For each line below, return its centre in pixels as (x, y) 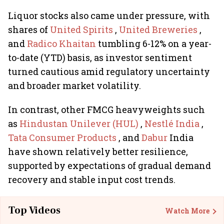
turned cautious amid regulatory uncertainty (109, 71)
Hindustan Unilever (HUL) (80, 123)
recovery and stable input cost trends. (92, 179)
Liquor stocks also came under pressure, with (109, 15)
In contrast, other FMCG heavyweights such (106, 109)
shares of (29, 29)
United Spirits (82, 29)
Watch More (187, 210)
